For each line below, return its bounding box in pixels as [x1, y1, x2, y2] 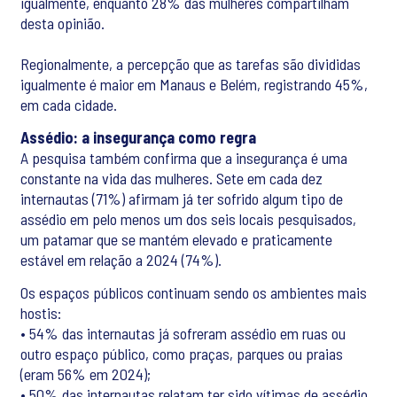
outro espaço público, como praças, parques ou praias [20, 344, 343, 363]
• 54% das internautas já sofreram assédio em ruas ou [20, 323, 346, 343]
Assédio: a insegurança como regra [20, 128, 256, 147]
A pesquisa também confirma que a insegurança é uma [20, 148, 347, 167]
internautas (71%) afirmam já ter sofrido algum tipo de [20, 189, 343, 208]
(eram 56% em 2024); [20, 364, 151, 384]
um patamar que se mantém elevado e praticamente [20, 230, 332, 249]
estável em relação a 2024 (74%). [20, 250, 222, 269]
